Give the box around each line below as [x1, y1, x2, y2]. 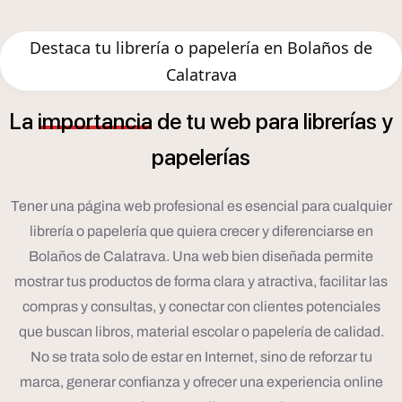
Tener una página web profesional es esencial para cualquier [10, 198, 392, 214]
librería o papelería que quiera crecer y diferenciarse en [29, 223, 373, 240]
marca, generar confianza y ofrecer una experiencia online [19, 374, 383, 390]
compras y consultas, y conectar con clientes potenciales [22, 299, 380, 315]
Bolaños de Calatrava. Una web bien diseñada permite [29, 249, 373, 265]
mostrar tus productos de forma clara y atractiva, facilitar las [14, 274, 388, 290]
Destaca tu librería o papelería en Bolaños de [30, 37, 372, 59]
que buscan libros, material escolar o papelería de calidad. [18, 324, 384, 340]
